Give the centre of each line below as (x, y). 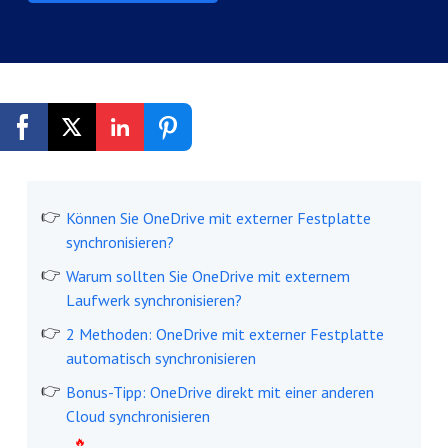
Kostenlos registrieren (153, 196)
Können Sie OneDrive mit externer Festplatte (218, 218)
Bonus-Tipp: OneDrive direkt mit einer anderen (219, 392)
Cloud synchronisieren (137, 416)
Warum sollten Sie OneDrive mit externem (207, 276)
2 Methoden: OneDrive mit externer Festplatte (224, 334)
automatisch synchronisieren (160, 358)
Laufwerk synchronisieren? (153, 300)
